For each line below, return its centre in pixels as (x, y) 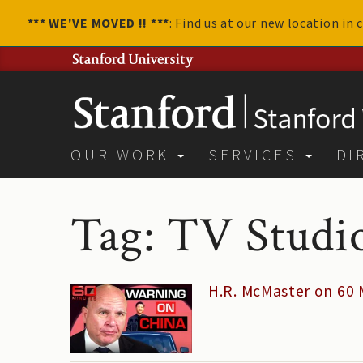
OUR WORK (124, 155)
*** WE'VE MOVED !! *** (98, 23)
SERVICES (256, 155)
